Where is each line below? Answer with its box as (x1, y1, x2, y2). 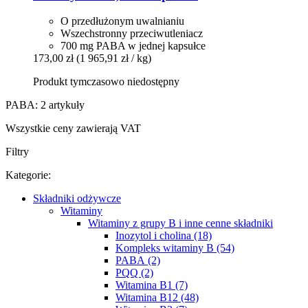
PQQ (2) (115, 267, 153, 279)
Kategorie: (5, 169, 51, 181)
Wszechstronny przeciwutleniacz (60, 27, 203, 40)
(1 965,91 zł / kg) (76, 52, 151, 65)
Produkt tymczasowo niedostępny (33, 76, 179, 88)
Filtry (5, 146, 29, 158)
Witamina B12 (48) (115, 291, 199, 304)
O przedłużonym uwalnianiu (60, 15, 184, 27)
